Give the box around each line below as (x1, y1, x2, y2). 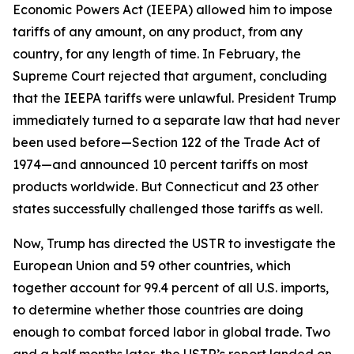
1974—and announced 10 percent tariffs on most (13, 156, 308, 172)
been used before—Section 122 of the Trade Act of (13, 134, 320, 150)
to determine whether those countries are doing (13, 301, 303, 318)
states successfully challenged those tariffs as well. (13, 200, 322, 217)
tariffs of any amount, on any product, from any (13, 23, 303, 40)
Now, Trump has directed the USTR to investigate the (13, 235, 336, 251)
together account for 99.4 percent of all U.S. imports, (13, 279, 329, 296)
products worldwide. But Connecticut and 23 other (13, 178, 318, 194)
